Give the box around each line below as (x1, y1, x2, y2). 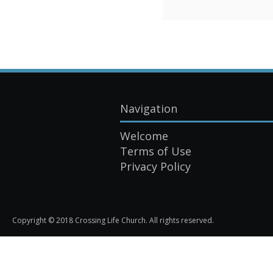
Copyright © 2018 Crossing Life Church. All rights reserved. (12, 215, 214, 226)
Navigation (120, 101, 177, 116)
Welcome (120, 129, 168, 144)
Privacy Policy (120, 159, 191, 174)
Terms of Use (120, 144, 191, 159)
